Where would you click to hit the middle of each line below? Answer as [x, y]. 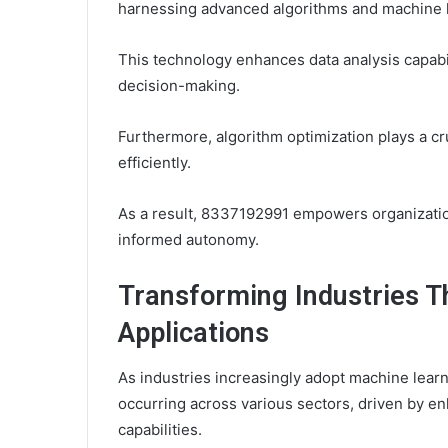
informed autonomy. [188, 239]
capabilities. [160, 430]
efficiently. [154, 162]
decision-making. [179, 85]
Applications [193, 332]
